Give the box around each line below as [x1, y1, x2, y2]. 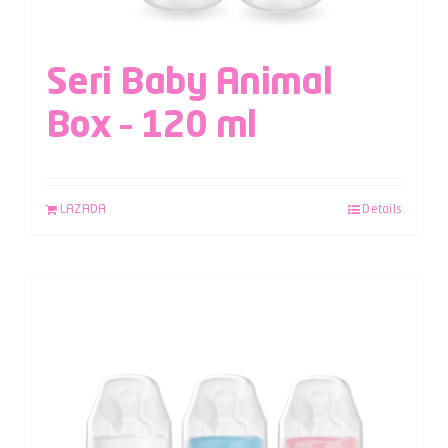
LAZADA [60, 203, 107, 216]
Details [362, 203, 402, 216]
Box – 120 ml [46, 108, 257, 145]
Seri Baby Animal [46, 65, 333, 102]
